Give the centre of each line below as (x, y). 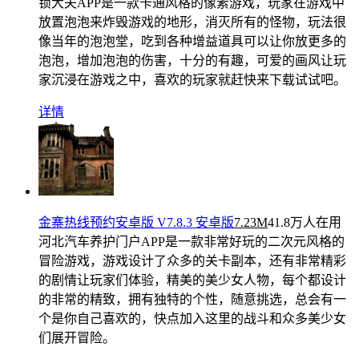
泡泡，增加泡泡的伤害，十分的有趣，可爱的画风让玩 (192, 60)
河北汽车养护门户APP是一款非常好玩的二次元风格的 (192, 241)
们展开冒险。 (77, 337)
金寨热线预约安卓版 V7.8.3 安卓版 (136, 222)
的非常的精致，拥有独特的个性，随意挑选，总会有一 (192, 299)
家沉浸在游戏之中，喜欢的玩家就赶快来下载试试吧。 (192, 79)
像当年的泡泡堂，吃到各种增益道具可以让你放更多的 (192, 41)
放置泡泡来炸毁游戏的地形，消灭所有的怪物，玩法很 (192, 22)
